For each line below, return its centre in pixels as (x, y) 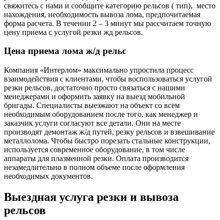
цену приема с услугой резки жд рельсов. (73, 32)
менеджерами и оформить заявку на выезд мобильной (95, 96)
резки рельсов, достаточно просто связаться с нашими (95, 87)
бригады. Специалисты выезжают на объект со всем (92, 105)
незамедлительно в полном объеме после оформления (94, 167)
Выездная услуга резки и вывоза (91, 197)
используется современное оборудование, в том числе (95, 149)
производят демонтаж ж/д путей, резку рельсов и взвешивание (109, 132)
